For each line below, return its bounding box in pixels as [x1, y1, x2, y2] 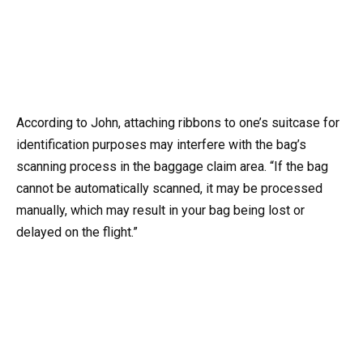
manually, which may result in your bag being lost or [16, 203, 305, 219]
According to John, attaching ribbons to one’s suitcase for [16, 115, 340, 131]
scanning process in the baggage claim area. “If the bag [16, 159, 328, 175]
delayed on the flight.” [16, 224, 138, 241]
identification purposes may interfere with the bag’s [16, 137, 306, 153]
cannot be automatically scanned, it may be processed [16, 181, 322, 197]
